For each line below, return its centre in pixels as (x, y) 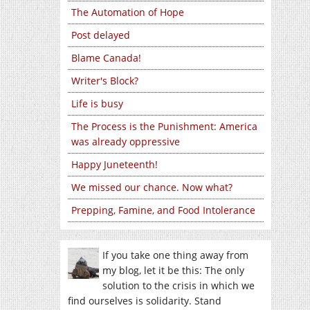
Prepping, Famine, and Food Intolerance (163, 210)
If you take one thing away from (175, 255)
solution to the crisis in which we (179, 285)
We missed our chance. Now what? (152, 187)
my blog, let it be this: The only (173, 270)
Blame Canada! (106, 58)
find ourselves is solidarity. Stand (145, 301)
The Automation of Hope (128, 12)
